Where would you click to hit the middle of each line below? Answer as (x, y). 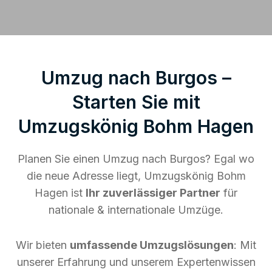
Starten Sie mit (136, 102)
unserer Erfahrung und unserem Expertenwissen (136, 262)
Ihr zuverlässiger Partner (153, 192)
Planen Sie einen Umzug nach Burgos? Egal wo (136, 158)
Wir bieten (43, 245)
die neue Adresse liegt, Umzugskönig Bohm (136, 175)
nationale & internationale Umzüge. (136, 209)
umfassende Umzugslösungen (152, 245)
